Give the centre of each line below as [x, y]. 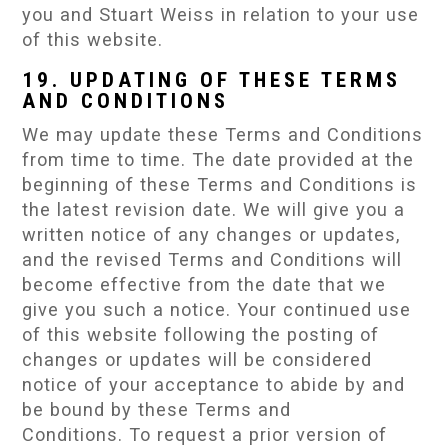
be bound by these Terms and [157, 409]
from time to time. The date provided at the [218, 159]
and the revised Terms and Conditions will [212, 259]
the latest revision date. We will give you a [214, 209]
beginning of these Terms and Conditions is [220, 184]
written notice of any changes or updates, [211, 234]
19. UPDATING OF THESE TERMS [212, 79]
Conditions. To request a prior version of [205, 434]
